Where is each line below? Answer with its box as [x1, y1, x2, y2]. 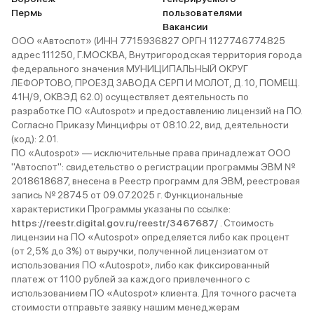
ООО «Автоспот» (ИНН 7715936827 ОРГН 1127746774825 [11, 35, 285, 47]
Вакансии [163, 21, 207, 33]
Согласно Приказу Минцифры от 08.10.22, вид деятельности [11, 119, 289, 131]
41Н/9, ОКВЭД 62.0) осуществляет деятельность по [11, 91, 249, 103]
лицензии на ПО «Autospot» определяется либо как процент [11, 231, 289, 243]
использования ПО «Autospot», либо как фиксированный [11, 259, 270, 271]
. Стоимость [220, 217, 274, 229]
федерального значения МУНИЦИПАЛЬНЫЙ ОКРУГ [11, 63, 248, 75]
